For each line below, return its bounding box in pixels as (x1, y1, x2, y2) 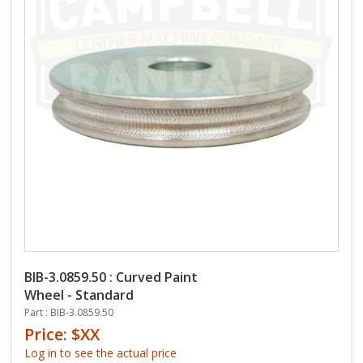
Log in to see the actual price (24, 345, 177, 361)
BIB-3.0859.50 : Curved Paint (24, 268, 198, 286)
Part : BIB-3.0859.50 (24, 305, 113, 319)
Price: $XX (24, 323, 100, 345)
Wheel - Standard (24, 286, 134, 304)
